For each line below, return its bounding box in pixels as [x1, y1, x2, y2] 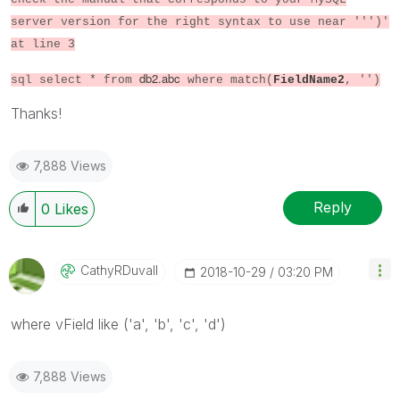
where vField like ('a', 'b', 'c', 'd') [11, 314, 226, 333]
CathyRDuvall [80, 262, 158, 278]
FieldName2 [273, 72, 345, 87]
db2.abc [139, 69, 180, 87]
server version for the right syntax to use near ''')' [11, 14, 389, 29]
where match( [180, 72, 273, 87]
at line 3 [11, 37, 75, 51]
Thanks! [11, 104, 62, 122]
